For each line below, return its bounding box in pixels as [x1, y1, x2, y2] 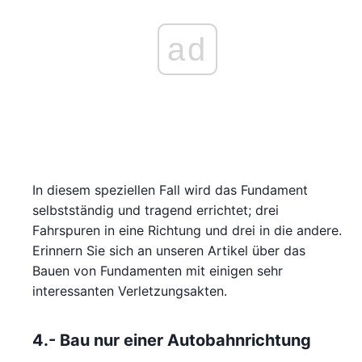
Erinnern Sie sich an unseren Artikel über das [32, 242, 305, 259]
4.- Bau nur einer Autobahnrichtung [32, 330, 311, 351]
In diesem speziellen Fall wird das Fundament [32, 182, 308, 199]
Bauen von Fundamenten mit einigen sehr [32, 263, 283, 280]
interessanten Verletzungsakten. [32, 283, 227, 300]
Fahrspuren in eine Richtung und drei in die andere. [32, 222, 342, 239]
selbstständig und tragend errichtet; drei [32, 202, 279, 219]
